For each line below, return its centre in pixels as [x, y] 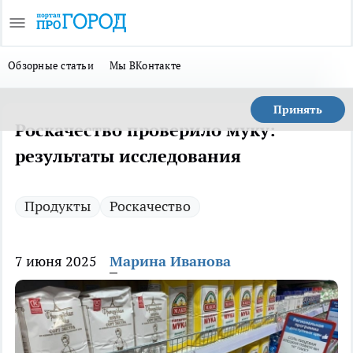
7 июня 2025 [56, 261]
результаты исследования [128, 156]
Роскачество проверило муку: [145, 130]
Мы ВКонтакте [146, 65]
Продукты [58, 206]
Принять [298, 110]
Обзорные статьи [51, 65]
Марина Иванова [170, 261]
